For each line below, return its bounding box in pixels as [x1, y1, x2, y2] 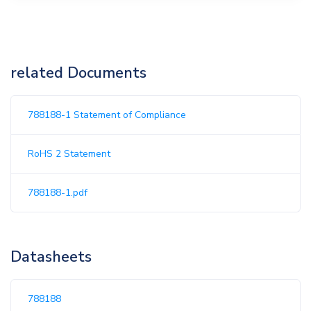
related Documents [10, 62, 146, 84]
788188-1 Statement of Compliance [28, 108, 186, 122]
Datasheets [10, 246, 92, 268]
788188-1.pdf [28, 186, 87, 200]
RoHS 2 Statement [28, 147, 110, 161]
